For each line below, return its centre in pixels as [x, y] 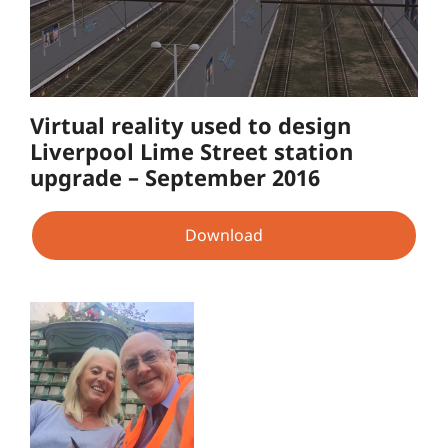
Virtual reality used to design [190, 125]
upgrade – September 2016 [175, 177]
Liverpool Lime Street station [191, 151]
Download [224, 234]
